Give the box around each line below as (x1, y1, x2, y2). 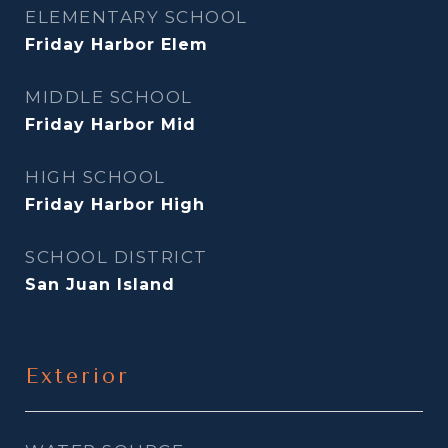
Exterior (25, 364, 130, 388)
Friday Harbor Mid (25, 115, 196, 134)
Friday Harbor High (25, 195, 205, 214)
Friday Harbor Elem (25, 35, 208, 54)
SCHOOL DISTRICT (25, 247, 208, 267)
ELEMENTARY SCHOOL (25, 7, 248, 27)
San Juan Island (25, 275, 175, 294)
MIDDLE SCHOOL (25, 87, 193, 107)
